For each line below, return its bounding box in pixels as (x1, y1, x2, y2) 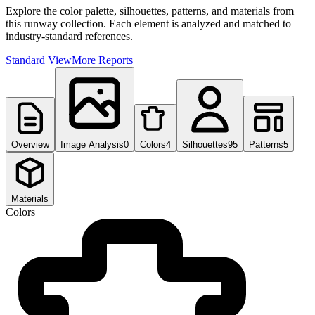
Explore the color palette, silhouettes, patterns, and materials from (6, 4, 294, 17)
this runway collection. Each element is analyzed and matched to (6, 17, 291, 30)
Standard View (6, 53, 72, 66)
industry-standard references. (6, 30, 133, 42)
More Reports (72, 53, 133, 66)
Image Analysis (60, 139, 124, 150)
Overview (11, 139, 49, 150)
